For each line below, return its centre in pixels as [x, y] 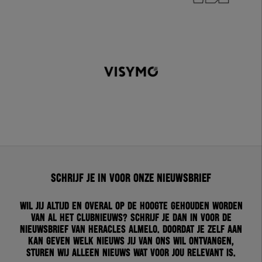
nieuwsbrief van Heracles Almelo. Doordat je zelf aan [131, 230]
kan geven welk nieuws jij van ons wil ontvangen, [131, 242]
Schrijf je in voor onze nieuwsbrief [131, 178]
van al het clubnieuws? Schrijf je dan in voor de [131, 218]
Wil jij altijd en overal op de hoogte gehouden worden [131, 207]
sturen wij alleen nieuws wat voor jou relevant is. [131, 254]
